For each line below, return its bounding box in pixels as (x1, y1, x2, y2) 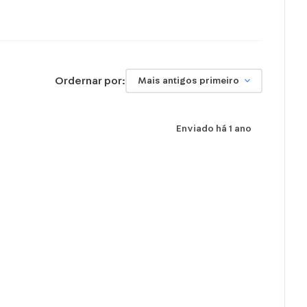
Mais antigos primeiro (138, 76, 239, 86)
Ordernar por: (55, 75, 125, 87)
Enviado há (176, 124, 229, 134)
